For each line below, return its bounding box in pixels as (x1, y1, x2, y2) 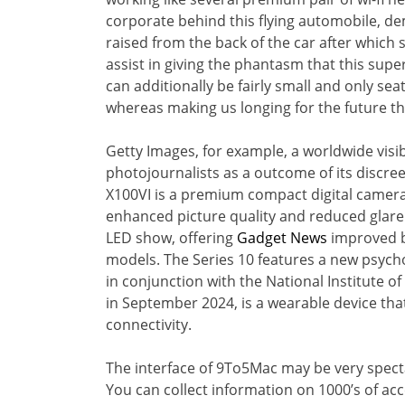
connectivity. (106, 314, 192, 334)
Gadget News (237, 227, 327, 248)
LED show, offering (106, 227, 237, 248)
